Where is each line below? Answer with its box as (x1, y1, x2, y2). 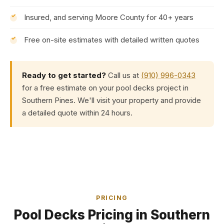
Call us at (106, 70, 141, 80)
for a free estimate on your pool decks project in (22, 83, 188, 92)
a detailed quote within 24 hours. (22, 108, 132, 117)
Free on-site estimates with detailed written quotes (24, 35, 199, 44)
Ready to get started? (22, 70, 106, 80)
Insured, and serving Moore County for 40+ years (24, 12, 193, 22)
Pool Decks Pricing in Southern (14, 207, 210, 222)
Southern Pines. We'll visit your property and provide (22, 95, 201, 105)
